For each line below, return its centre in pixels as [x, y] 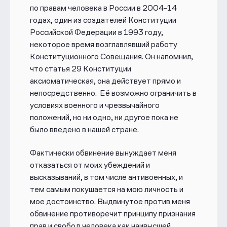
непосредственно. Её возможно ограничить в [113, 93]
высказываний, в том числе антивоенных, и [106, 177]
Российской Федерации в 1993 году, [96, 32]
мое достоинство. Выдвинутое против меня [110, 201]
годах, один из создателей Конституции [103, 20]
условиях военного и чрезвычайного [94, 105]
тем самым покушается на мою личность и [106, 189]
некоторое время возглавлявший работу [103, 44]
